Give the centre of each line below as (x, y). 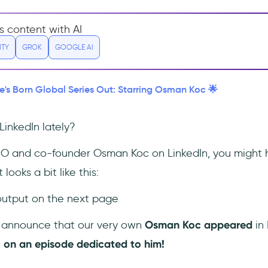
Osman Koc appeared (198, 225)
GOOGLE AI (74, 47)
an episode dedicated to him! (92, 244)
